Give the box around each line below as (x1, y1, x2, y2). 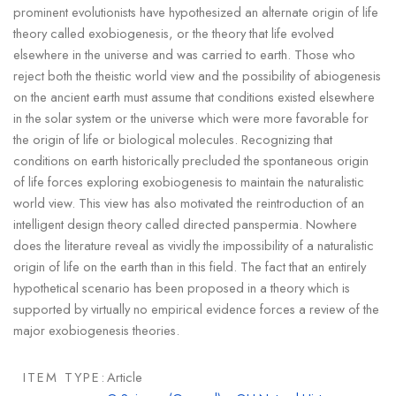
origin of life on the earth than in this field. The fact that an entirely (12, 256, 366, 276)
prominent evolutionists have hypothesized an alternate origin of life (12, 2, 378, 21)
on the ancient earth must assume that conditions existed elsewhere (12, 87, 375, 106)
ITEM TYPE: (22, 368, 107, 387)
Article (106, 368, 142, 387)
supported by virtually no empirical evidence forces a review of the (12, 299, 379, 318)
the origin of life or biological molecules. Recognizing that (12, 129, 332, 148)
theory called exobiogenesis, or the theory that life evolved (12, 23, 334, 42)
